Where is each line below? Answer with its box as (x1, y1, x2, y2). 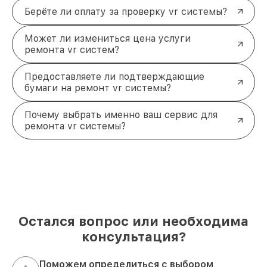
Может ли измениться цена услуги (24, 32, 191, 44)
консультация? (81, 228, 186, 244)
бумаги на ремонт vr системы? (24, 82, 171, 94)
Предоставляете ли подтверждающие (24, 70, 204, 82)
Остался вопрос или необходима (18, 213, 249, 229)
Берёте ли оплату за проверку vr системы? (24, 5, 227, 17)
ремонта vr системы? (24, 120, 126, 132)
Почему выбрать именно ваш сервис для (24, 108, 218, 120)
